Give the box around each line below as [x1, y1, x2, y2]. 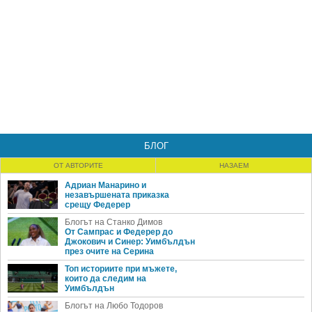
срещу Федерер [65, 200, 130, 210]
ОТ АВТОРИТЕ [53, 162, 103, 170]
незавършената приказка [65, 190, 169, 201]
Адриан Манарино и [65, 180, 146, 191]
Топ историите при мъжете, [65, 264, 177, 274]
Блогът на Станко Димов [65, 217, 162, 228]
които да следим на [65, 274, 146, 284]
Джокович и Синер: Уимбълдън [65, 237, 195, 247]
